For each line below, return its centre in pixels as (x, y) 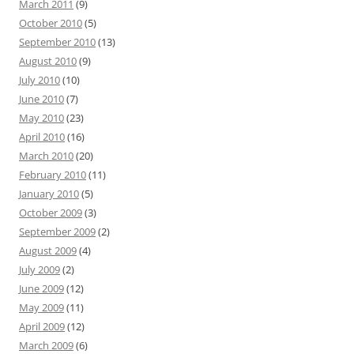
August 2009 (48, 250)
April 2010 (42, 137)
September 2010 (57, 42)
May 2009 (41, 307)
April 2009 (42, 326)
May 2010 (41, 118)
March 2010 (46, 156)
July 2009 (40, 269)
